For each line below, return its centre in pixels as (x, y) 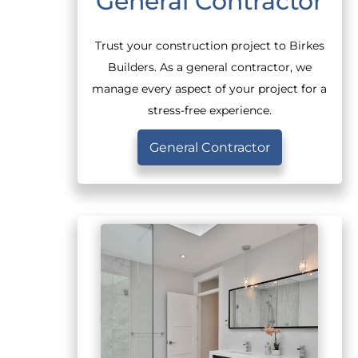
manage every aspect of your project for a (210, 88)
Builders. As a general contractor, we (209, 67)
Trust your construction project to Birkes (209, 45)
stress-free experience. (209, 110)
